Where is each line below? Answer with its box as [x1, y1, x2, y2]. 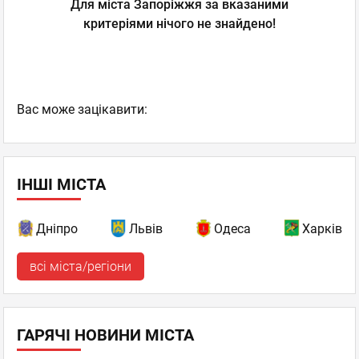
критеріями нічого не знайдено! [83, 16, 276, 31]
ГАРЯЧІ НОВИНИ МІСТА [17, 325, 194, 345]
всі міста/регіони [30, 259, 131, 274]
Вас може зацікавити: [17, 102, 147, 117]
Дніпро [36, 221, 78, 236]
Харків [302, 221, 342, 236]
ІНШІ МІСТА [17, 175, 106, 194]
